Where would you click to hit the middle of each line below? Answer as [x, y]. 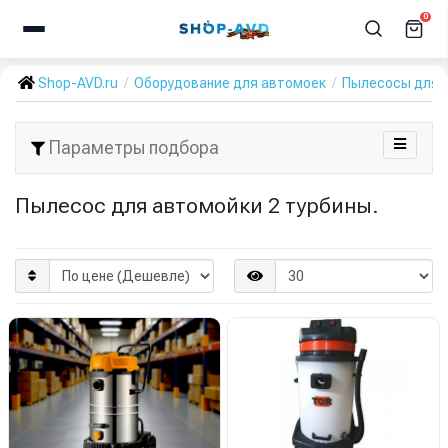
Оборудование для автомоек [230, 83]
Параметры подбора [132, 147]
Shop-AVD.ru [78, 83]
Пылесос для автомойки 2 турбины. [197, 205]
